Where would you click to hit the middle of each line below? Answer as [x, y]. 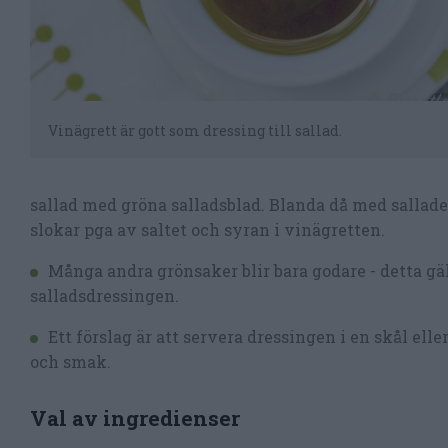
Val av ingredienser [135, 418]
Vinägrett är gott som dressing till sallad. [195, 130]
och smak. [70, 361]
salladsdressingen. [104, 295]
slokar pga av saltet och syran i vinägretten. [207, 229]
